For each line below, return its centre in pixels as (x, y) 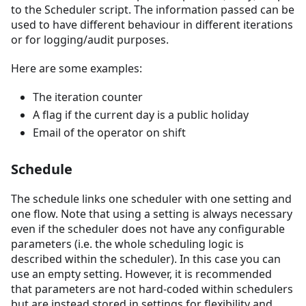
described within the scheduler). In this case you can (146, 259)
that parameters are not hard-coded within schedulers (152, 289)
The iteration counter (88, 97)
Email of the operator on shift (109, 133)
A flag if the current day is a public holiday (141, 115)
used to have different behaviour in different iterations (152, 25)
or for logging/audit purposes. (90, 40)
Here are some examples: (76, 69)
